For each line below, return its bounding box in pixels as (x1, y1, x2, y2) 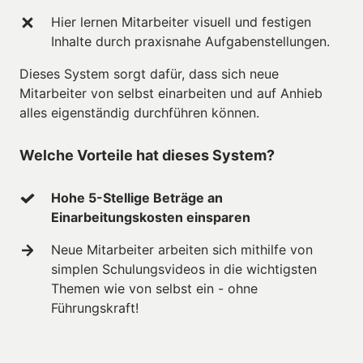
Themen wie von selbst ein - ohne (51, 280, 258, 297)
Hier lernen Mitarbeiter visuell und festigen (51, 13, 311, 30)
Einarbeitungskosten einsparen (51, 208, 250, 225)
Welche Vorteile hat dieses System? (19, 146, 275, 164)
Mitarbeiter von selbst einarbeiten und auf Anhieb (19, 84, 322, 101)
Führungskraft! (51, 299, 139, 316)
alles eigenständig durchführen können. (19, 104, 263, 121)
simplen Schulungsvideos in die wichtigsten (51, 260, 317, 277)
